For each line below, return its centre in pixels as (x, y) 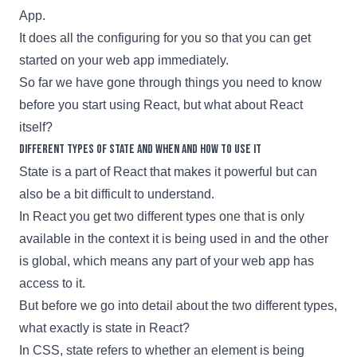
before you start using (81, 104)
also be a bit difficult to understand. (117, 194)
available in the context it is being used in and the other (174, 238)
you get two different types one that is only (185, 216)
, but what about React (240, 104)
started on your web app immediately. (124, 60)
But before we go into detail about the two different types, (178, 305)
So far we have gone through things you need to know (171, 82)
